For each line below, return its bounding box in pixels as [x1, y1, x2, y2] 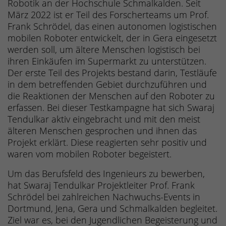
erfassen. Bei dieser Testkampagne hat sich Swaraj [8, 101, 214, 114]
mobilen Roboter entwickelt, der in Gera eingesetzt [8, 32, 217, 44]
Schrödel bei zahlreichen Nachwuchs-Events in [8, 191, 200, 203]
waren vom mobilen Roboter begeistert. [8, 148, 172, 160]
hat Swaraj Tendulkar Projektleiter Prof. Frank [8, 179, 195, 192]
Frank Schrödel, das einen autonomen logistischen [8, 20, 217, 33]
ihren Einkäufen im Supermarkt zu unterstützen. [8, 55, 206, 68]
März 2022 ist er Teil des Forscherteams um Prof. [8, 9, 209, 21]
